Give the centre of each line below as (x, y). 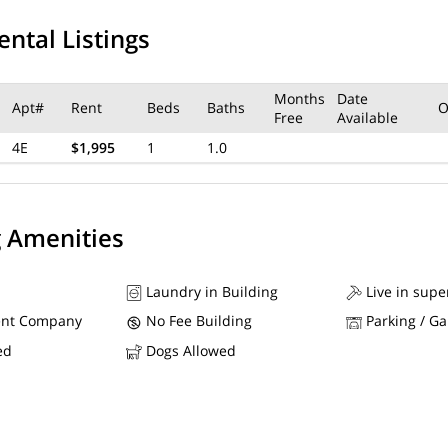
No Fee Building (197, 321)
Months (299, 98)
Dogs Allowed (189, 350)
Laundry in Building (210, 291)
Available (367, 117)
